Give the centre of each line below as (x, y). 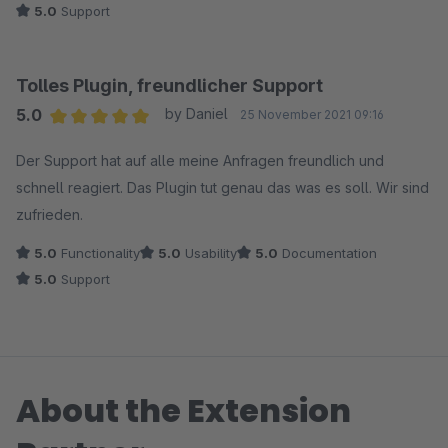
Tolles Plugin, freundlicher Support (169, 85)
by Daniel (196, 113)
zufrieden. (49, 214)
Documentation (327, 253)
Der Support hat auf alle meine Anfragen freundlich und (200, 160)
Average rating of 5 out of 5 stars (168, 141)
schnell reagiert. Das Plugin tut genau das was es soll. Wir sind (222, 187)
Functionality (98, 253)
